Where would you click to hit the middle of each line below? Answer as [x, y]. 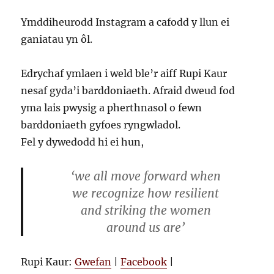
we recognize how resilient [146, 194]
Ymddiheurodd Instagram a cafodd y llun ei [125, 22]
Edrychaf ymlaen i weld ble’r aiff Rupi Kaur [124, 74]
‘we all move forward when [146, 176]
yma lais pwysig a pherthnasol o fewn [112, 108]
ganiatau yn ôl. [57, 39]
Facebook [144, 262]
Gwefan [93, 262]
